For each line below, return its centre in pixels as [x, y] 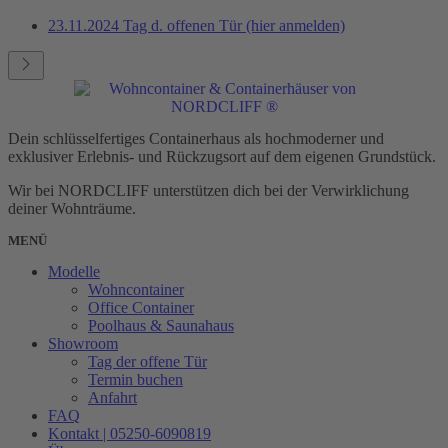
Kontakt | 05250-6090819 [129, 434]
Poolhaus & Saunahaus [161, 326]
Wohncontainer [136, 290]
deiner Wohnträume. [72, 209]
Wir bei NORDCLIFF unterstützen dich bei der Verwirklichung [208, 191]
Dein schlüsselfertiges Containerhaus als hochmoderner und [196, 139]
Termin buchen [135, 380]
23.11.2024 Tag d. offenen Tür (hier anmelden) [196, 26]
